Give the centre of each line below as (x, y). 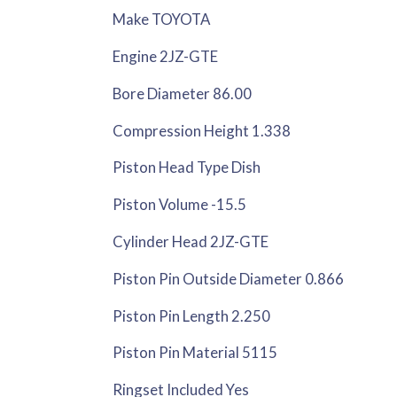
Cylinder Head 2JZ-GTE (191, 241)
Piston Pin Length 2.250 (192, 315)
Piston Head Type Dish (187, 167)
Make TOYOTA (162, 19)
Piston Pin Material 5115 (195, 353)
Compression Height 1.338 (202, 130)
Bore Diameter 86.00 (183, 93)
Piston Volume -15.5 (180, 205)
